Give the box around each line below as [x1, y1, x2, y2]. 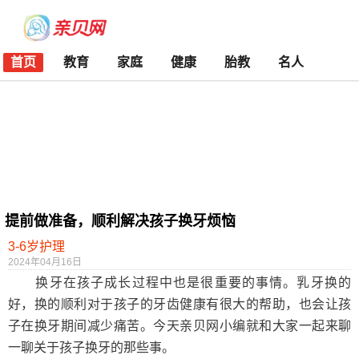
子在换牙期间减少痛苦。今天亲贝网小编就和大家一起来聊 [8, 319, 351, 333]
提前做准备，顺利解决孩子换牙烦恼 [5, 213, 236, 229]
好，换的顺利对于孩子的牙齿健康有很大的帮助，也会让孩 [8, 297, 351, 311]
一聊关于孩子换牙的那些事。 [8, 341, 175, 354]
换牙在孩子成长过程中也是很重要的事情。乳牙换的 [8, 276, 351, 289]
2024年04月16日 [8, 256, 82, 268]
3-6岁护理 [8, 240, 65, 253]
